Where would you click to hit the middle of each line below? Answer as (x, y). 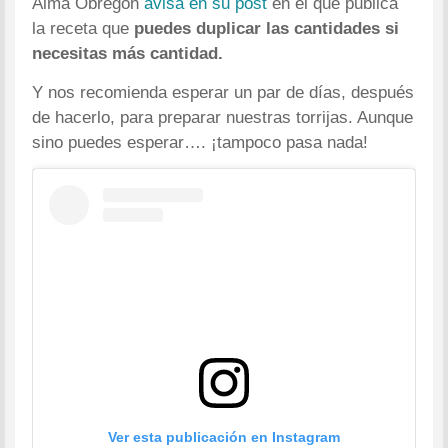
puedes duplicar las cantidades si (267, 29)
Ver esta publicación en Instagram (224, 436)
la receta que (83, 29)
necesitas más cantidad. (128, 54)
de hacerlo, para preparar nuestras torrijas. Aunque (223, 118)
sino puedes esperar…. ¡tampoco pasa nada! (200, 143)
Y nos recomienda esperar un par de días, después (223, 93)
